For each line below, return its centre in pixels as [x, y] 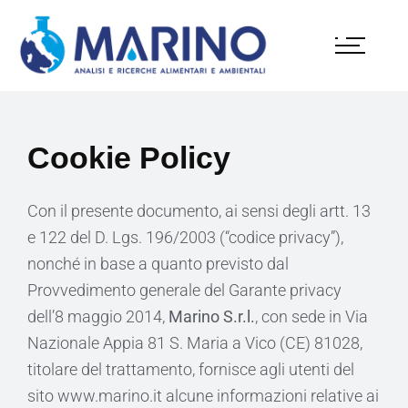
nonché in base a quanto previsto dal [158, 264]
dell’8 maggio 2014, [98, 316]
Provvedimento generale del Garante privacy [184, 290]
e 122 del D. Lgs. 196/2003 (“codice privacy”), [185, 237]
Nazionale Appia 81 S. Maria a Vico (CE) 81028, [195, 343]
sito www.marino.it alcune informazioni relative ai [203, 396]
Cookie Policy [129, 158]
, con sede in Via [311, 316]
